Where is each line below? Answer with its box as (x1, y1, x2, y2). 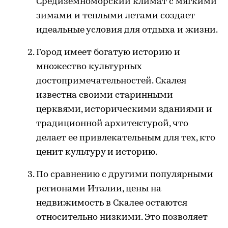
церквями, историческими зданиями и (36, 104, 212, 115)
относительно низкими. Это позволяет (36, 212, 208, 222)
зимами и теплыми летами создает (36, 11, 195, 21)
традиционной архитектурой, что (36, 119, 188, 129)
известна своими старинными (36, 90, 173, 100)
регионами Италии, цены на (36, 184, 161, 194)
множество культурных (36, 62, 142, 72)
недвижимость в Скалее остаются (36, 198, 187, 208)
